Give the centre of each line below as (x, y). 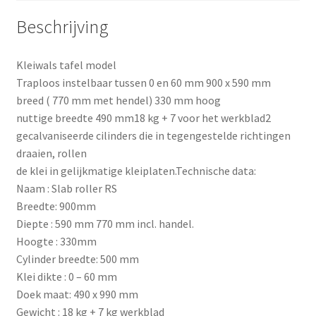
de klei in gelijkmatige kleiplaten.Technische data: (136, 171)
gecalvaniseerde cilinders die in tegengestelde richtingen (153, 136)
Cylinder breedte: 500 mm (77, 259)
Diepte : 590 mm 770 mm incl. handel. (105, 224)
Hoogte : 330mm (56, 242)
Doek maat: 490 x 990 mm (77, 294)
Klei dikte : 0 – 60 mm (66, 277)
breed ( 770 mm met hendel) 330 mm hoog (118, 101)
